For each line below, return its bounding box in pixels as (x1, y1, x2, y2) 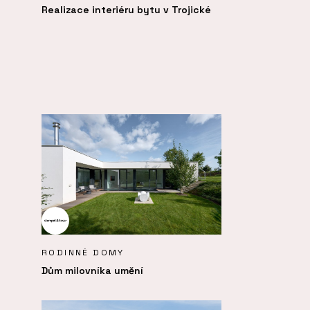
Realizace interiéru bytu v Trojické (42, 3, 211, 16)
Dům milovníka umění (42, 264, 143, 277)
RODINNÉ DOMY (42, 246, 125, 258)
